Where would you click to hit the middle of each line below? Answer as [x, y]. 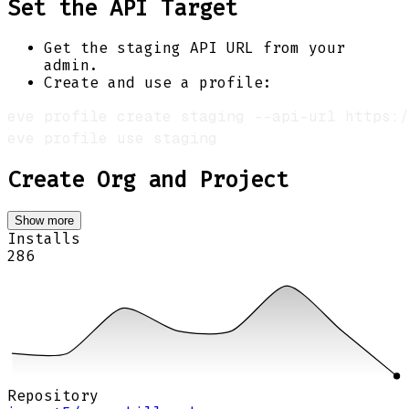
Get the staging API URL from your [194, 47]
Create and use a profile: [158, 82]
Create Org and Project [148, 180]
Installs [44, 239]
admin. [71, 65]
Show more [44, 221]
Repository [53, 395]
